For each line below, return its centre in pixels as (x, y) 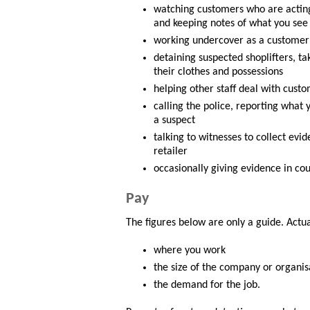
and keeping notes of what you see (231, 24)
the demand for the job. (207, 285)
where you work (190, 251)
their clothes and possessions (218, 72)
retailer (171, 152)
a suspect (174, 121)
